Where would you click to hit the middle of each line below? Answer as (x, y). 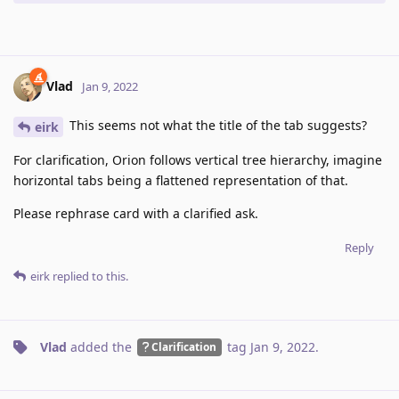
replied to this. (89, 276)
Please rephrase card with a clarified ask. (136, 213)
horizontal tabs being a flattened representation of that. (181, 180)
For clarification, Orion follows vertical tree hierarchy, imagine (198, 159)
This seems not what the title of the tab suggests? (216, 125)
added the (101, 346)
